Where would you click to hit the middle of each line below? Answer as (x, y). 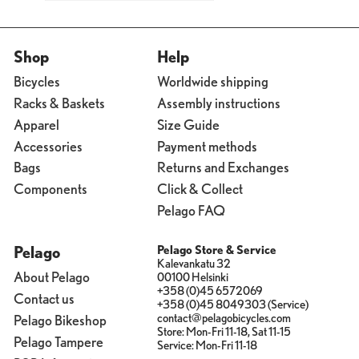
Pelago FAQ (191, 211)
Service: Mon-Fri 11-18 (207, 346)
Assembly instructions (218, 103)
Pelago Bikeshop (60, 321)
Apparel (36, 124)
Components (50, 189)
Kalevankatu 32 (194, 264)
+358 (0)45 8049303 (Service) (232, 305)
